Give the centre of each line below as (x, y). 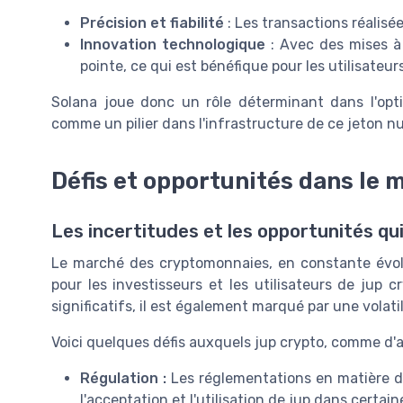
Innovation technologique (173, 44)
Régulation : (123, 378)
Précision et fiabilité (152, 22)
